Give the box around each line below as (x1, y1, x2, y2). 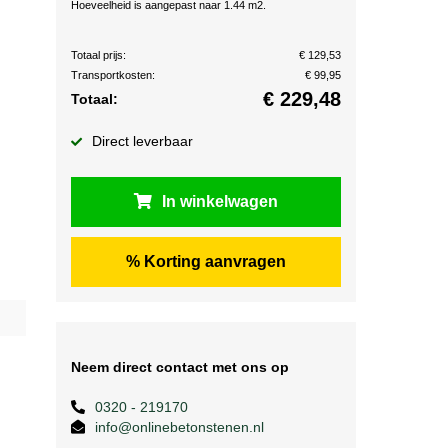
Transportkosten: (71, 69, 155, 81)
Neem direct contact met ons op (71, 359, 289, 375)
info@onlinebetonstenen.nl (95, 419, 264, 435)
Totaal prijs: (71, 49, 126, 61)
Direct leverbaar (92, 133, 193, 149)
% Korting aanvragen (126, 253, 286, 270)
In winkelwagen (162, 193, 278, 210)
